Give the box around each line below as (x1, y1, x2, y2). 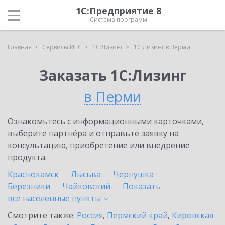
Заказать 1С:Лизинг (39, 66, 186, 85)
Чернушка (113, 169, 154, 180)
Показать (123, 181, 161, 192)
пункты (72, 193, 101, 204)
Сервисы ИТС (42, 43, 82, 51)
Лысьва (71, 169, 101, 180)
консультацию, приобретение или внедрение (8, 140, 190, 151)
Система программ (90, 15, 147, 24)
